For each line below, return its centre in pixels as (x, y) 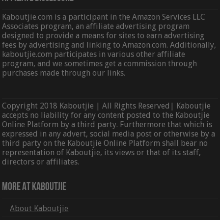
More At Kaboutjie (34, 187)
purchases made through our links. (64, 73)
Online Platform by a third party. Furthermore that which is (107, 124)
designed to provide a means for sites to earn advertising (103, 35)
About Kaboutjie (39, 208)
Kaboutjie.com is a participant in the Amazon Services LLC (104, 17)
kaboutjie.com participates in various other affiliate (94, 54)
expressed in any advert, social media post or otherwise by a (109, 134)
